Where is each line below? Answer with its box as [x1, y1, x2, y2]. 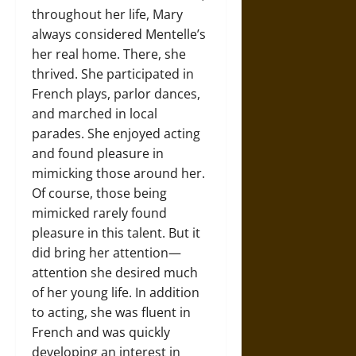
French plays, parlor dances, [32, 84, 200, 103]
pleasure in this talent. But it [32, 223, 200, 242]
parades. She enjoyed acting [32, 124, 200, 142]
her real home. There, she [32, 44, 186, 63]
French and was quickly [32, 323, 170, 341]
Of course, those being [32, 184, 167, 202]
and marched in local [32, 104, 157, 122]
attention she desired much [32, 263, 198, 281]
